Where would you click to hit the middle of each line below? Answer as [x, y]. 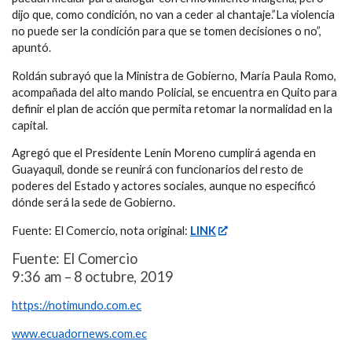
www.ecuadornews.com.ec [79, 333]
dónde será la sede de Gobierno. [93, 203]
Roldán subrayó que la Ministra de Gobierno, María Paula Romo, [174, 75]
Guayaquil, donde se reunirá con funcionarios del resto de [158, 170]
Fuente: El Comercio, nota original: [101, 230]
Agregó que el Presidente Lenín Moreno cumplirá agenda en [164, 153]
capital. [30, 125]
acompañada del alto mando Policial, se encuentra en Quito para [174, 92]
